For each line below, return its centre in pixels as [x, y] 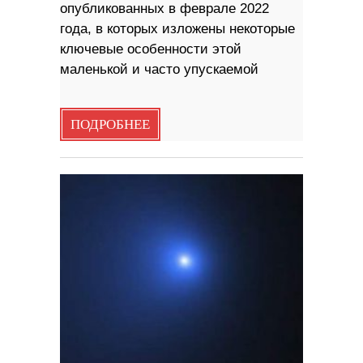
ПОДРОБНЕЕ [110, 124]
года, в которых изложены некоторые [177, 28]
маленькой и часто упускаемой [159, 69]
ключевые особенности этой [151, 49]
